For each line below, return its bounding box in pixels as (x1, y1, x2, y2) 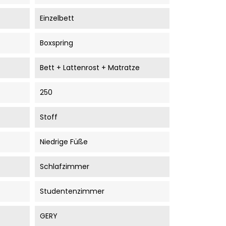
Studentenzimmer (39, 186, 104, 196)
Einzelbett (39, 13, 74, 23)
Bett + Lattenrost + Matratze (39, 63, 140, 73)
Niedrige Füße (39, 137, 88, 147)
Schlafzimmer (39, 161, 89, 172)
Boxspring (39, 38, 73, 48)
